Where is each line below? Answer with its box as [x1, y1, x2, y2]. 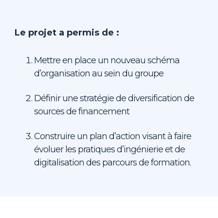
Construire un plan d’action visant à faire [34, 131, 191, 142]
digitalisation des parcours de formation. [34, 157, 191, 168]
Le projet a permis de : [15, 27, 119, 38]
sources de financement [34, 106, 129, 117]
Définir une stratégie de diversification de [34, 93, 194, 104]
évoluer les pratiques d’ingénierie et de [34, 144, 185, 155]
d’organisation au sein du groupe [34, 68, 163, 79]
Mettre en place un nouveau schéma [34, 55, 180, 66]
